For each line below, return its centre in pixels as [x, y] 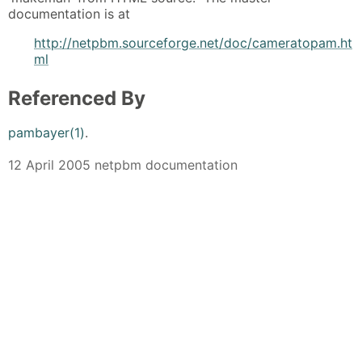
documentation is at [69, 14]
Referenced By [77, 99]
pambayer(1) [46, 132]
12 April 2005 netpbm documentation [123, 164]
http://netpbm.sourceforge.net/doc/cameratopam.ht [193, 43]
